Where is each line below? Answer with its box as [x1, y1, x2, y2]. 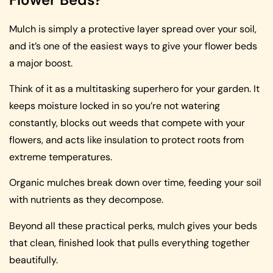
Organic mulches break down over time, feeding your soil [9, 176, 261, 190]
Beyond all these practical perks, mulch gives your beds [9, 219, 257, 232]
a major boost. [9, 56, 73, 69]
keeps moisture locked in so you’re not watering [9, 99, 220, 113]
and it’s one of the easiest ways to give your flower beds [9, 39, 257, 52]
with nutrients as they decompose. [9, 193, 163, 207]
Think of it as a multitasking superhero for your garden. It [9, 82, 260, 96]
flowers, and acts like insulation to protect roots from [9, 133, 244, 147]
